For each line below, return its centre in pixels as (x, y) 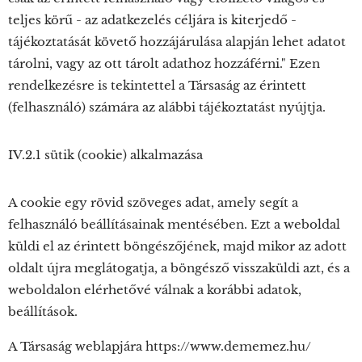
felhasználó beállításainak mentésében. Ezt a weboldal (174, 224)
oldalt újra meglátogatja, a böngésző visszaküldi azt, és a (179, 268)
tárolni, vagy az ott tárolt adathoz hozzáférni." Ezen (164, 63)
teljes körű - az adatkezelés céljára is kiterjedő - (152, 20)
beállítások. (43, 311)
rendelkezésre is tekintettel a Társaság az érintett (157, 85)
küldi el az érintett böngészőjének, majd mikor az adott (177, 246)
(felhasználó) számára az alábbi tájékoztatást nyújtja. (167, 107)
